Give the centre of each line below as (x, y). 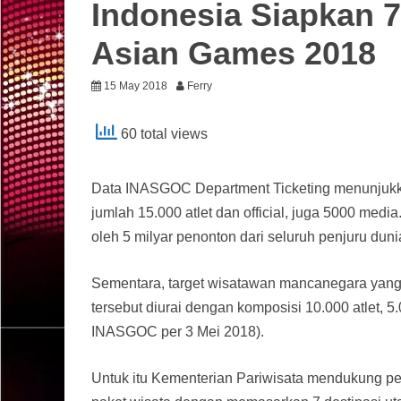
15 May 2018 (136, 85)
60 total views (162, 134)
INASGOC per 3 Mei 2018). (178, 331)
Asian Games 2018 (234, 53)
